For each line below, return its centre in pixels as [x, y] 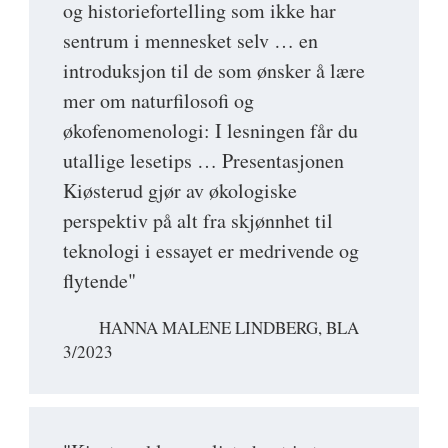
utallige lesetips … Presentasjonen [203, 160]
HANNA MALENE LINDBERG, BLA [229, 327]
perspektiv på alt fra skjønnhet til [198, 220]
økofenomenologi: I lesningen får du [210, 130]
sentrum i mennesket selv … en [190, 40]
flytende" [99, 280]
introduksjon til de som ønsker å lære [214, 70]
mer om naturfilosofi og [158, 100]
